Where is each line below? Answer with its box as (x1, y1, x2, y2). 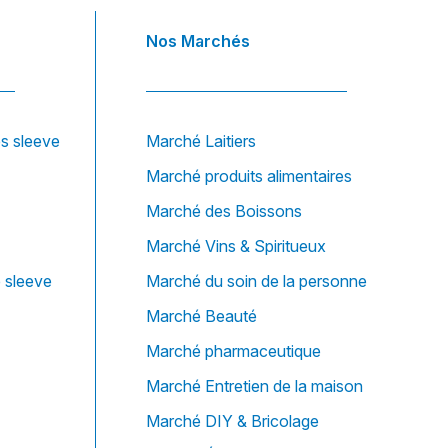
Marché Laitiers (146, 131, 256, 152)
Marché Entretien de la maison (146, 376, 363, 397)
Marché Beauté (146, 306, 257, 327)
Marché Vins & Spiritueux (146, 236, 326, 257)
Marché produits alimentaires (146, 166, 352, 187)
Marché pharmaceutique (146, 341, 321, 362)
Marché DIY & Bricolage (146, 411, 319, 432)
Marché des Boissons (146, 201, 302, 222)
